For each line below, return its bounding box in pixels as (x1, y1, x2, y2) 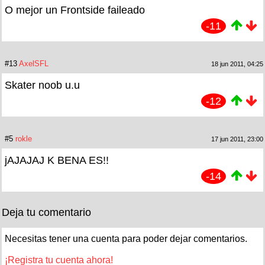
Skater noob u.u (5, 79, 80, 92)
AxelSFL (19, 59, 49, 69)
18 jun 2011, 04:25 (211, 60, 263, 68)
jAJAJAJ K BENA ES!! (5, 154, 109, 167)
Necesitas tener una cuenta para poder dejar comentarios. (5, 234, 247, 244)
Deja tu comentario (2, 206, 91, 219)
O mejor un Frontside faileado (5, 4, 145, 17)
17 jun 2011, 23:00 (211, 135, 263, 143)
